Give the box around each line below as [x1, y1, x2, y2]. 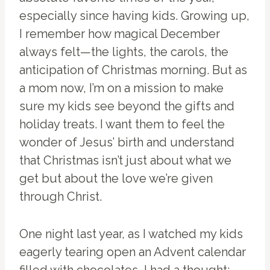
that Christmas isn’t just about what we [19, 153, 231, 168]
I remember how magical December [19, 27, 220, 42]
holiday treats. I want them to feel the [19, 117, 225, 132]
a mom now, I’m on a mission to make [19, 81, 224, 96]
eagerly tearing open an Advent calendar [19, 245, 246, 260]
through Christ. [19, 189, 102, 204]
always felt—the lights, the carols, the [19, 45, 228, 60]
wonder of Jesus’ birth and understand [19, 135, 234, 150]
